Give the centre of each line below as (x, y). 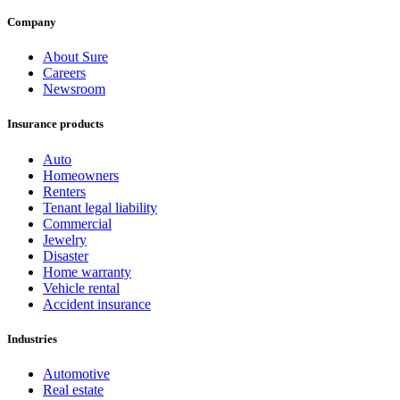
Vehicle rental (81, 287)
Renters (64, 191)
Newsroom (74, 89)
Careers (64, 73)
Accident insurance (97, 304)
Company (32, 22)
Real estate (73, 389)
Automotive (76, 373)
